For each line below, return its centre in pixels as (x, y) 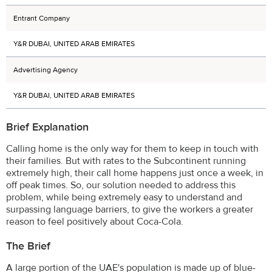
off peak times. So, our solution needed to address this (121, 185)
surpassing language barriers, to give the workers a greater (130, 209)
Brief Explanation (47, 127)
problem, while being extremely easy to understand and (124, 197)
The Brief (28, 246)
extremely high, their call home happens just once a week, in (135, 173)
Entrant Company (42, 18)
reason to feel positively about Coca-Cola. (95, 221)
